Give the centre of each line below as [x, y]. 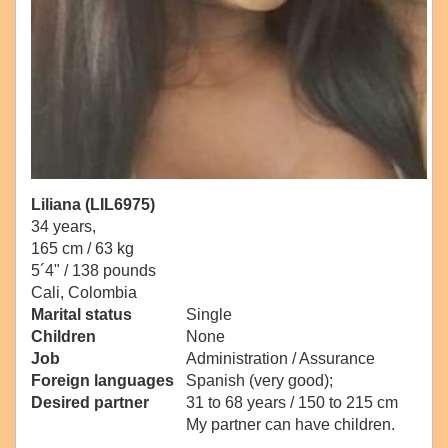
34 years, [63, 227]
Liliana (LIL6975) [93, 205]
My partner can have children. [290, 425]
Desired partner [90, 403]
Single [209, 315]
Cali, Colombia [84, 293]
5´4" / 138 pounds [93, 271]
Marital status [81, 315]
